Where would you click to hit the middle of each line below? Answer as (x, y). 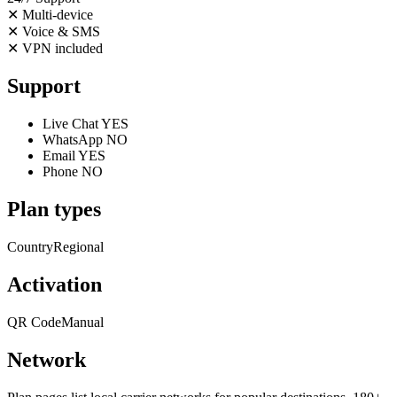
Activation (54, 284)
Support (44, 86)
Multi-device (56, 15)
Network (47, 359)
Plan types (54, 210)
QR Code (34, 322)
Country (30, 246)
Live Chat (70, 124)
